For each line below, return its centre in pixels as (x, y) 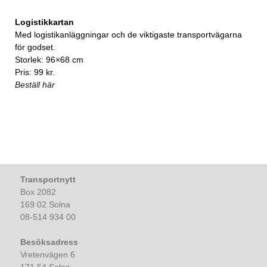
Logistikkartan (44, 22)
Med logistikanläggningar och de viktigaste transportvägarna (128, 35)
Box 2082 (38, 192)
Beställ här (35, 85)
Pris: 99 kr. (35, 72)
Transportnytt (48, 180)
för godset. (35, 47)
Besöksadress (49, 242)
